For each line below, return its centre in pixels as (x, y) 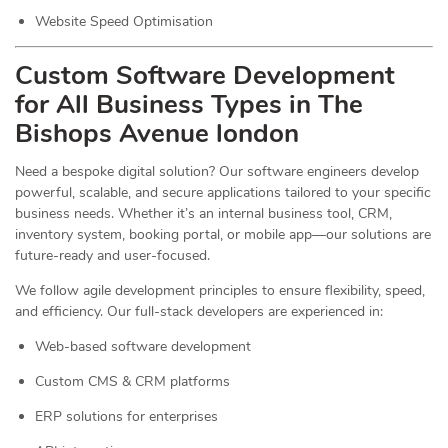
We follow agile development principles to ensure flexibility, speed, (220, 290)
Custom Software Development (205, 75)
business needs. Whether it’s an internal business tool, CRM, (203, 213)
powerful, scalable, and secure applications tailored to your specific (223, 192)
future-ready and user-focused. (112, 255)
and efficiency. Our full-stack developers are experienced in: (199, 311)
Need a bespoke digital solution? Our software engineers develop (217, 171)
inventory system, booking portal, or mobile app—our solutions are (223, 234)
